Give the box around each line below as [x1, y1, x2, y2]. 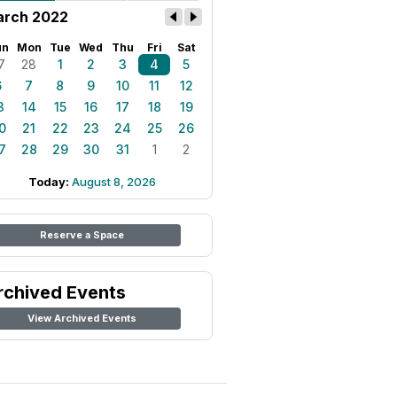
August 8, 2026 [72, 175, 156, 189]
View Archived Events [27, 312, 136, 324]
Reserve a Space [39, 229, 124, 241]
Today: [28, 175, 72, 189]
